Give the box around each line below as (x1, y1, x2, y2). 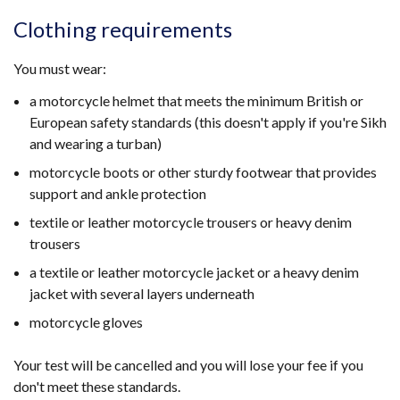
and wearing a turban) (29, 135, 162, 152)
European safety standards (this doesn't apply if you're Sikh (29, 113, 387, 130)
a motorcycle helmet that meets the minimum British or (29, 92, 363, 109)
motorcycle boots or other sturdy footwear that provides (29, 163, 377, 180)
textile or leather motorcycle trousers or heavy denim (29, 213, 352, 230)
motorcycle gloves (29, 313, 143, 330)
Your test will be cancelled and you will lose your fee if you (13, 356, 363, 373)
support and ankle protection (29, 185, 206, 202)
